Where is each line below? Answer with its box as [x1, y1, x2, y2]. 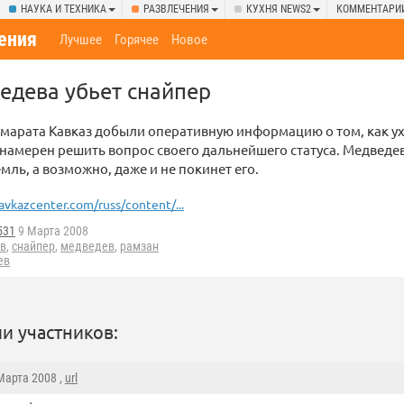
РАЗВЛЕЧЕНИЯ [143, 3, 209, 15]
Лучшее [60, 32, 103, 48]
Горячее [115, 32, 160, 48]
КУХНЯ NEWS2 [246, 3, 311, 15]
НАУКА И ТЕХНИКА [21, 3, 106, 15]
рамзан [120, 239, 159, 254]
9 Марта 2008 [15, 224, 88, 239]
